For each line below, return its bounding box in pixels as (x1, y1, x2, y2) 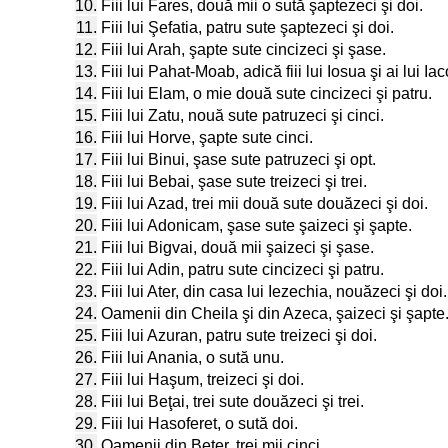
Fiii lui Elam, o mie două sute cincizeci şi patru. (101, 85, 432, 102)
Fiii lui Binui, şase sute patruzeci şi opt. (101, 151, 376, 168)
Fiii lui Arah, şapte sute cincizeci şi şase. (101, 41, 386, 58)
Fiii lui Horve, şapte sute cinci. (101, 129, 313, 146)
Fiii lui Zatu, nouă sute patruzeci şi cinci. (101, 107, 384, 124)
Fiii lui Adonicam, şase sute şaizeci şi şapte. (101, 217, 412, 234)
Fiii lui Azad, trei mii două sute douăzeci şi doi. (101, 195, 428, 212)
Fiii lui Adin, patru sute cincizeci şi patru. (101, 261, 384, 278)
